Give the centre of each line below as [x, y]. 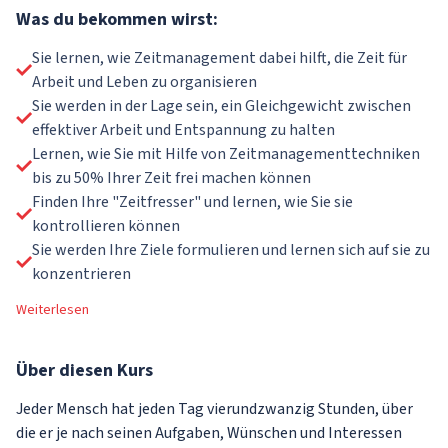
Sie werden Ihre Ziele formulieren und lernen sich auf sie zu [231, 250]
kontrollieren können [106, 226]
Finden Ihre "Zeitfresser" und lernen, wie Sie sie [192, 202]
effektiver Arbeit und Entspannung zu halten [183, 130]
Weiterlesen [52, 310]
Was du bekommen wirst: [117, 19]
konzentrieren [81, 274]
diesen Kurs [104, 370]
